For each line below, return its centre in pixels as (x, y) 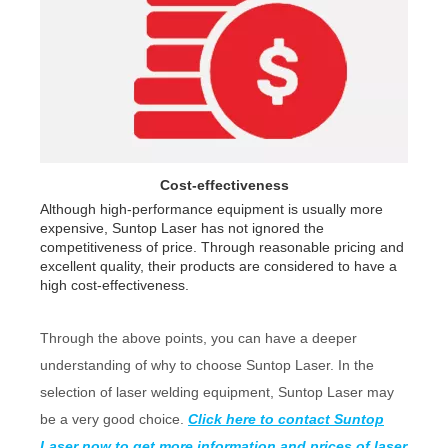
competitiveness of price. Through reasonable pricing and (222, 246)
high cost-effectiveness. (114, 284)
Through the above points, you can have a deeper (198, 337)
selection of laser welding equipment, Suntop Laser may (217, 391)
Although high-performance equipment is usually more (211, 208)
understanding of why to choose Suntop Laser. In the (207, 364)
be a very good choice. (114, 418)
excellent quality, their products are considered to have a (218, 265)
